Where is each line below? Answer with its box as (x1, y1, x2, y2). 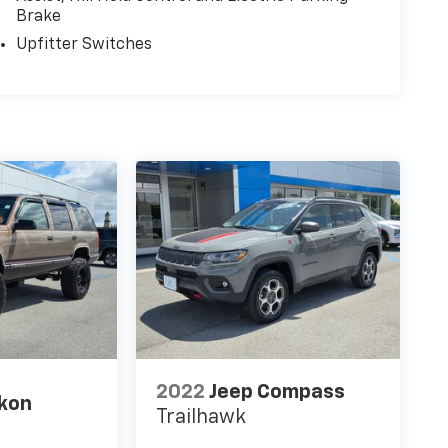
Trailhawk (156, 406, 247, 427)
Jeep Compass (209, 381, 346, 402)
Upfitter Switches (15, 37, 152, 54)
